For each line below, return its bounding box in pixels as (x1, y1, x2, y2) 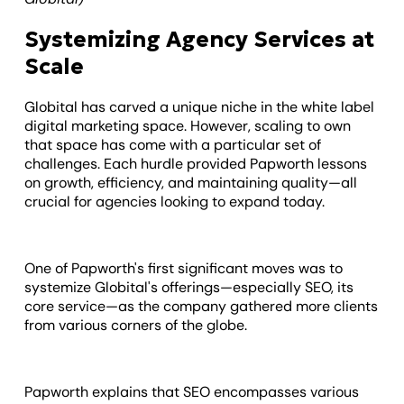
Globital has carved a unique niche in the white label (24, 97, 375, 117)
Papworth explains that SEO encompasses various (24, 382, 360, 402)
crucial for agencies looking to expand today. (24, 192, 326, 212)
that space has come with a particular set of (24, 135, 322, 155)
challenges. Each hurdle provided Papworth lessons (24, 154, 368, 174)
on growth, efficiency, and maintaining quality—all (24, 173, 358, 193)
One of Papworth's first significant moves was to (24, 259, 344, 279)
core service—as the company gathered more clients (24, 297, 379, 317)
